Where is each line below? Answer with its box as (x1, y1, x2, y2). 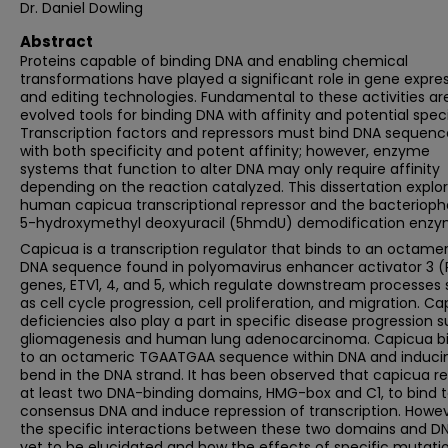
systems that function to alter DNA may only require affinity (20, 159, 440, 179)
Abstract (20, 31, 93, 52)
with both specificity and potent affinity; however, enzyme (20, 141, 430, 161)
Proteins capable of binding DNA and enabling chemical (20, 51, 408, 71)
